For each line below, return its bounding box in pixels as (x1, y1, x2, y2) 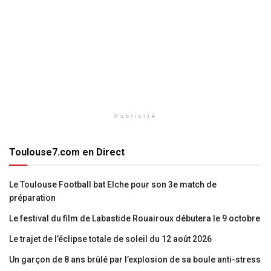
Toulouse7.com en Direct (9, 146, 125, 158)
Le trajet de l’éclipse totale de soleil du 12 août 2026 (9, 234, 212, 244)
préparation (9, 193, 56, 203)
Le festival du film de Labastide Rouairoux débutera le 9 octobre (9, 214, 260, 224)
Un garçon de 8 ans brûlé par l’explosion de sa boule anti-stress (9, 255, 261, 265)
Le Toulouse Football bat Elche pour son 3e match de (9, 180, 217, 190)
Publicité (114, 113, 157, 120)
